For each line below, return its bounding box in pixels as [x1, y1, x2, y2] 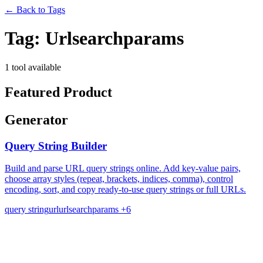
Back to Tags [14, 5, 65, 15]
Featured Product [5, 84, 112, 100]
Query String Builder [5, 139, 107, 152]
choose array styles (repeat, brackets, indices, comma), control [5, 174, 233, 184]
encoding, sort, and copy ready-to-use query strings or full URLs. [5, 184, 246, 195]
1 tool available [5, 62, 61, 72]
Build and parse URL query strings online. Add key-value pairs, [5, 163, 241, 174]
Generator [5, 112, 68, 127]
